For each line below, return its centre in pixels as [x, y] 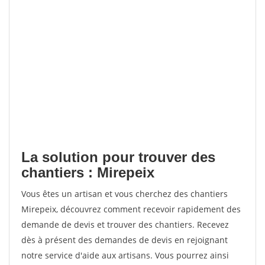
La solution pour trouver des [118, 157]
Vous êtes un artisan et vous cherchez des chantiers [125, 194]
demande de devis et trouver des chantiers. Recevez [125, 224]
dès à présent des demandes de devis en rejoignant [125, 240]
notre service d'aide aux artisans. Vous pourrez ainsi [125, 255]
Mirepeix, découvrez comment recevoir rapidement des [131, 209]
